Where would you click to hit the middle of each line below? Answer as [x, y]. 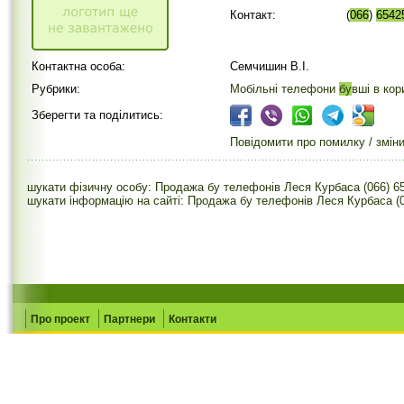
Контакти [193, 319]
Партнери [129, 319]
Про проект [60, 319]
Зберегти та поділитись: [97, 115]
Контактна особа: [78, 66]
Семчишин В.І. [270, 66]
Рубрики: [56, 89]
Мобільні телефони [285, 89]
